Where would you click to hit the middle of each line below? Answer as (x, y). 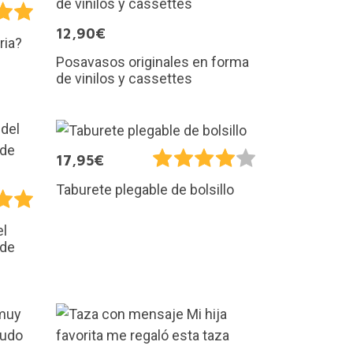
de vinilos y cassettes (124, 79)
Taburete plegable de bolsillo (145, 189)
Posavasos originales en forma (152, 62)
